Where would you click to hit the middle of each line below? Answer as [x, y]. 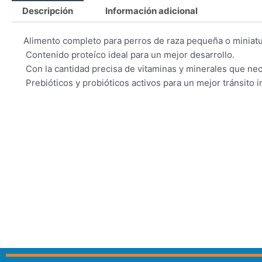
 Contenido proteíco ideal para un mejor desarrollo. [129, 55]
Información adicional [151, 11]
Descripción [48, 11]
